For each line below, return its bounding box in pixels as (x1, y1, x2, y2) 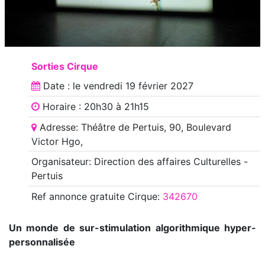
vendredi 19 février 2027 (83, 80, 193, 92)
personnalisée (9, 235, 75, 248)
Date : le (40, 80, 83, 92)
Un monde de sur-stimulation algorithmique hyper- (9, 221, 256, 234)
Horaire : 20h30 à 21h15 (39, 100, 149, 112)
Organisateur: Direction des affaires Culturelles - (31, 156, 248, 168)
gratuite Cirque (86, 190, 157, 202)
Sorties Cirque (31, 60, 98, 72)
